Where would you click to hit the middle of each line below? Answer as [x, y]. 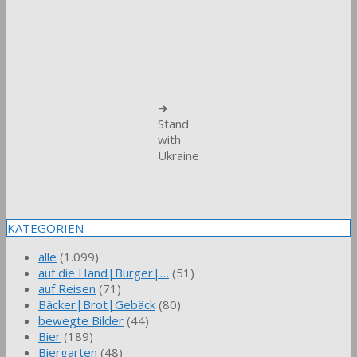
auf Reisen [67, 288]
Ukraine [178, 155]
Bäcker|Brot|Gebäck [97, 304]
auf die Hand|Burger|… [104, 272]
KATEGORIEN [45, 228]
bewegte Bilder [81, 320]
